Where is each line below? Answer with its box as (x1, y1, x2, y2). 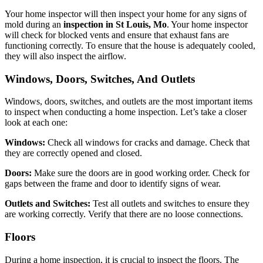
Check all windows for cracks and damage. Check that (45, 137, 249, 148)
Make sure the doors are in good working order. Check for (32, 168, 249, 178)
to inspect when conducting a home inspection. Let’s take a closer (5, 107, 247, 117)
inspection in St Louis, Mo (63, 19, 167, 29)
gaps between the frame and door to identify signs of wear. (5, 178, 221, 189)
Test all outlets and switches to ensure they (90, 198, 249, 209)
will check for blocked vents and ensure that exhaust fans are (5, 30, 229, 40)
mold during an (5, 19, 63, 29)
